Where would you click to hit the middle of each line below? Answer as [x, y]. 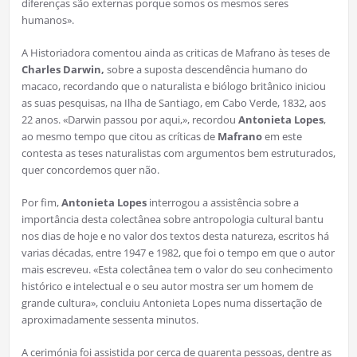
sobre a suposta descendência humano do [206, 69]
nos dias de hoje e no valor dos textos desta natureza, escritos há [175, 235]
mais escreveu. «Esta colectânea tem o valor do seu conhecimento [177, 269]
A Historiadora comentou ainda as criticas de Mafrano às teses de [175, 52]
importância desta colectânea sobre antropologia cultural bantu [172, 219]
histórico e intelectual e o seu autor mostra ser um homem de [167, 286]
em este [282, 136]
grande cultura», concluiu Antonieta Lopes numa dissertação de [171, 302]
